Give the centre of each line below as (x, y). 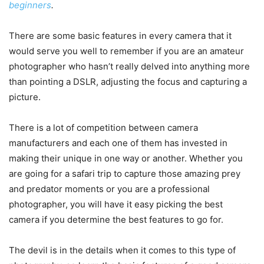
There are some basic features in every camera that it (120, 36)
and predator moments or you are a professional (109, 189)
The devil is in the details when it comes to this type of (122, 250)
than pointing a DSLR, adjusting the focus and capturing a (128, 82)
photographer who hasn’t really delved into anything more (129, 67)
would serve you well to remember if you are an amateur (126, 51)
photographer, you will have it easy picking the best (116, 204)
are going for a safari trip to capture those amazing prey (125, 174)
